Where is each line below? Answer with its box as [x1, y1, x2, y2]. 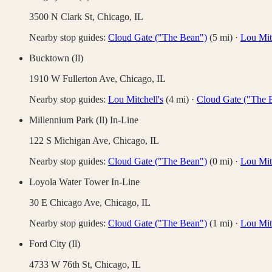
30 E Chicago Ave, [29, 197, 104, 208]
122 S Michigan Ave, [29, 135, 113, 146]
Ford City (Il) [29, 239, 80, 250]
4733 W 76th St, [29, 259, 95, 270]
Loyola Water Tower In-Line [29, 177, 140, 188]
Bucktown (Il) [29, 53, 83, 64]
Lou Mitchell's [108, 94, 163, 105]
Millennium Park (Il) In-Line [29, 115, 138, 126]
